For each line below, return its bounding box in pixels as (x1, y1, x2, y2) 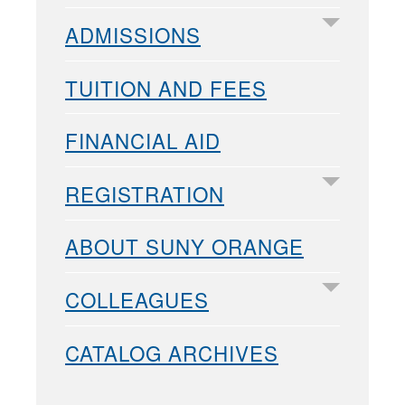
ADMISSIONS (65, 19, 201, 49)
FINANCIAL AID (65, 126, 221, 155)
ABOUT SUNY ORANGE (65, 231, 304, 261)
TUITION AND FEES (65, 72, 267, 102)
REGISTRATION (65, 178, 224, 208)
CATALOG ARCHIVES (65, 337, 278, 367)
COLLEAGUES (65, 284, 209, 314)
